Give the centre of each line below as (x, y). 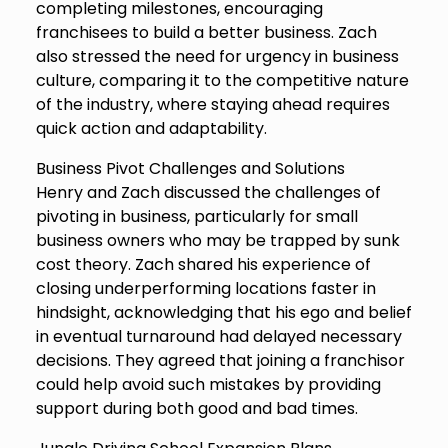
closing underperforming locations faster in (205, 289)
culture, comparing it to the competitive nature (222, 81)
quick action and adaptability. (151, 129)
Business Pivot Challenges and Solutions (190, 169)
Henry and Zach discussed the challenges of (208, 193)
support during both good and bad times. (196, 409)
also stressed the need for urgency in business (217, 57)
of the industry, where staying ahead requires (212, 105)
